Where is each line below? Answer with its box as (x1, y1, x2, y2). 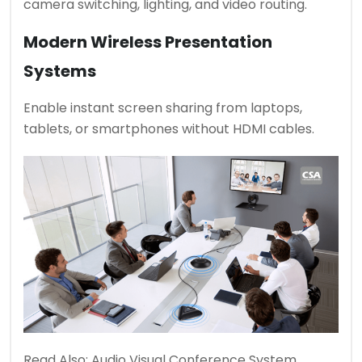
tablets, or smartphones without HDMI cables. (23, 119, 314, 138)
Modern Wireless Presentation (23, 30, 272, 53)
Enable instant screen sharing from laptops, (23, 98, 302, 117)
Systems (23, 59, 96, 82)
